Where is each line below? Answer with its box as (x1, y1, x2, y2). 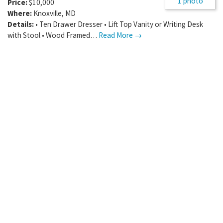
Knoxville (33, 8, 62, 18)
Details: (7, 19, 34, 29)
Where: (7, 8, 32, 18)
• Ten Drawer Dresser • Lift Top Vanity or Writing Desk (35, 19, 203, 29)
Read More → (99, 30, 142, 40)
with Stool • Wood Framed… (7, 30, 99, 40)
